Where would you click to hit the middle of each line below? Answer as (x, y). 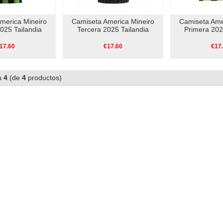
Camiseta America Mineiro (113, 21)
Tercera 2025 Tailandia (113, 29)
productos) (48, 78)
